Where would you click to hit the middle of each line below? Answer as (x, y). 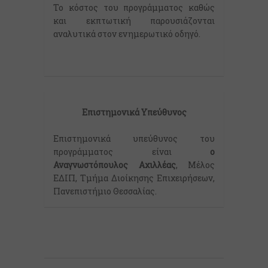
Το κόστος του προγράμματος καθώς (134, 7)
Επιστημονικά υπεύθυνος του (134, 138)
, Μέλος (195, 165)
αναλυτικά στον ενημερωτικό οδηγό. (127, 34)
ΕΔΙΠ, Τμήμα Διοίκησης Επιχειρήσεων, (134, 178)
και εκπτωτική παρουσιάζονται (134, 21)
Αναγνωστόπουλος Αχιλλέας (115, 165)
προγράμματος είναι (132, 152)
